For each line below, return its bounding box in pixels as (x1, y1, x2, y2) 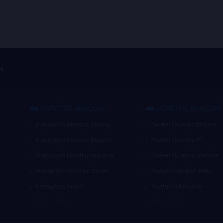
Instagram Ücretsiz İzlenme (36, 152, 114, 159)
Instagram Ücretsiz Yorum (36, 167, 109, 174)
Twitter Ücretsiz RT (151, 136, 203, 143)
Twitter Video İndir (151, 183, 203, 190)
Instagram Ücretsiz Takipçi (36, 121, 111, 128)
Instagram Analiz (36, 183, 85, 190)
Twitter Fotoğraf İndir (151, 167, 210, 174)
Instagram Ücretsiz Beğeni (36, 136, 111, 143)
